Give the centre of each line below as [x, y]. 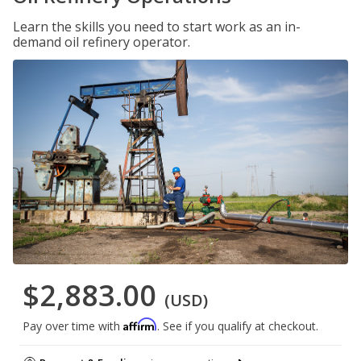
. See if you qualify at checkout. [238, 326]
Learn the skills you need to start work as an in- [157, 27]
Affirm [140, 325]
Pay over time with [73, 326]
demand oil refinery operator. [102, 42]
